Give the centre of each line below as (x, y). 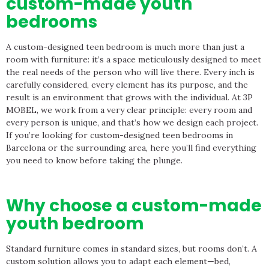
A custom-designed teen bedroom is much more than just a (125, 47)
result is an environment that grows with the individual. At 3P (129, 97)
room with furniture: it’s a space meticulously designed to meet (134, 59)
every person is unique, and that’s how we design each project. (132, 122)
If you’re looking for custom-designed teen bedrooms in (119, 135)
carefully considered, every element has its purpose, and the (127, 84)
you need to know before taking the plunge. (94, 160)
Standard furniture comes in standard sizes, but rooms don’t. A (131, 248)
